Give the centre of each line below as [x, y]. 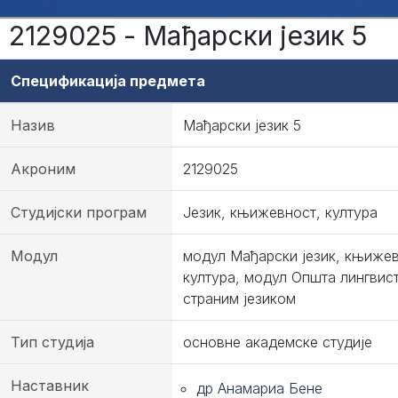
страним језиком [239, 298]
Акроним [43, 169]
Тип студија [52, 342]
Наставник [50, 386]
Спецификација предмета [108, 81]
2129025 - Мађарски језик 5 [188, 36]
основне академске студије [278, 342]
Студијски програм [79, 212]
